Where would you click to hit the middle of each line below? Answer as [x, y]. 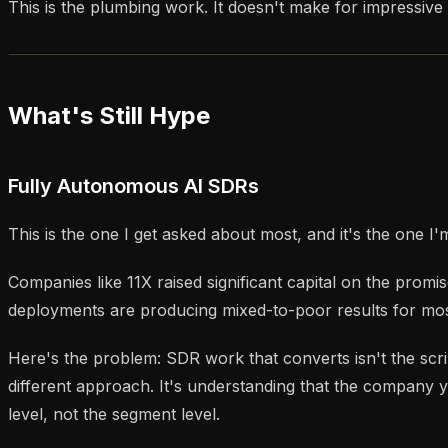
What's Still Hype [109, 115]
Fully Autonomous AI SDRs [133, 185]
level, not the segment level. [114, 413]
